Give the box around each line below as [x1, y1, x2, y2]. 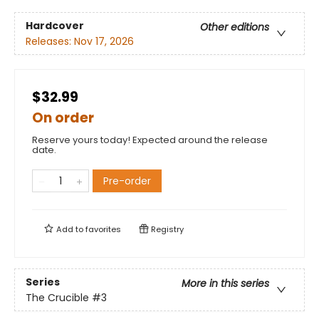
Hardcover [26, 18, 84, 33]
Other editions [200, 19, 269, 34]
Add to [54, 224, 85, 236]
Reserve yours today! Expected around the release [32, 133, 268, 147]
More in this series [182, 276, 269, 291]
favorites [85, 224, 121, 236]
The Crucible [26, 290, 89, 305]
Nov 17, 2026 [74, 33, 134, 48]
